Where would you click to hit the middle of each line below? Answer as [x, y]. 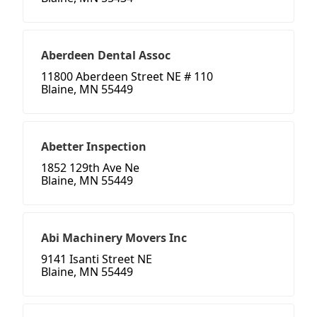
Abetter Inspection [94, 147]
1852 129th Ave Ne [90, 168]
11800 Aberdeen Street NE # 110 [127, 77]
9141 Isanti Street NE [97, 259]
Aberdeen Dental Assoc [106, 56]
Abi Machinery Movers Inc [114, 238]
